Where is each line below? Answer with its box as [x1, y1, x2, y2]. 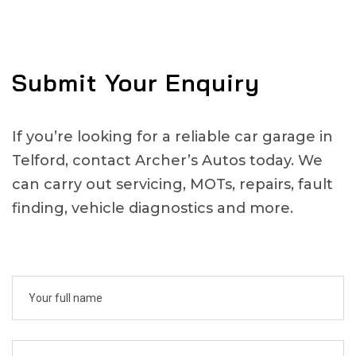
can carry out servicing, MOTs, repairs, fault [12, 176, 333, 194]
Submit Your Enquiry [12, 68, 261, 99]
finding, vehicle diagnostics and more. [12, 199, 293, 218]
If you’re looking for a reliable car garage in [12, 128, 333, 146]
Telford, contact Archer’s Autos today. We [12, 152, 323, 170]
